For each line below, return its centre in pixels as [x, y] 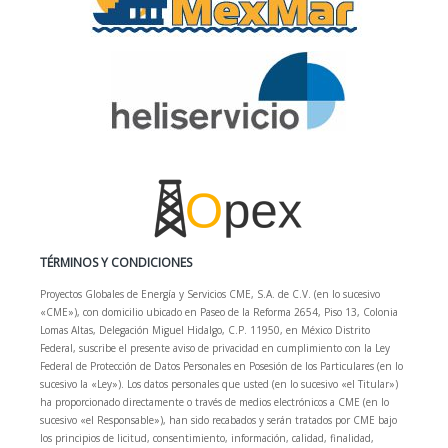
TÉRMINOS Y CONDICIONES [116, 263]
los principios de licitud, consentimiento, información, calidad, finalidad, [207, 438]
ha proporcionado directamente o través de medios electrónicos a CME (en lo [214, 402]
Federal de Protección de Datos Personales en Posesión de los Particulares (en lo [221, 366]
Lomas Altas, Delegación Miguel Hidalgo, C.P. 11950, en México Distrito [205, 330]
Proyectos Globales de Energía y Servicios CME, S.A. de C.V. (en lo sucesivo [210, 294]
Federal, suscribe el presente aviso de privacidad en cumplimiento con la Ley [215, 348]
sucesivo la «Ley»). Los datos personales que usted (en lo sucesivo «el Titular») [219, 384]
